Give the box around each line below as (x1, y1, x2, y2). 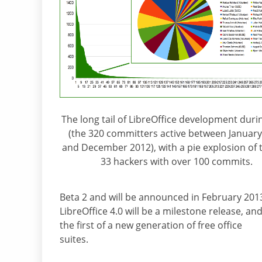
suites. (60, 233, 88, 246)
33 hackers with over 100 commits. (101, 155, 253, 168)
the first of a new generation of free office (60, 219, 242, 232)
